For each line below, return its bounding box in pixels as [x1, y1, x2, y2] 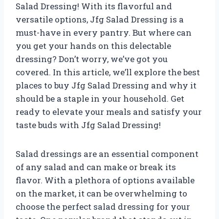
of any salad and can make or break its [16, 161, 176, 173]
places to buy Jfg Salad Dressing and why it [16, 79, 197, 91]
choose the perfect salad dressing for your [16, 200, 190, 212]
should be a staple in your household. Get [16, 92, 184, 104]
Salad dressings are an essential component [16, 148, 198, 159]
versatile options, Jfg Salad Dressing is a [16, 13, 184, 25]
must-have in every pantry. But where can [16, 26, 192, 38]
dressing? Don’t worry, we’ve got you [16, 53, 168, 65]
